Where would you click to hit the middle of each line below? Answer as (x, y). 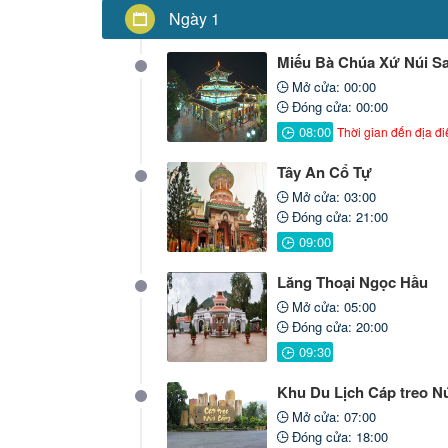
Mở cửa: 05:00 (331, 306)
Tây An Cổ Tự (324, 171)
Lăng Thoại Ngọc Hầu (352, 281)
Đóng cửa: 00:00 (337, 106)
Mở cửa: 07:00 (331, 416)
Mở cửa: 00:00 (331, 86)
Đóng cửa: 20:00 (337, 326)
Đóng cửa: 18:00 (337, 436)
